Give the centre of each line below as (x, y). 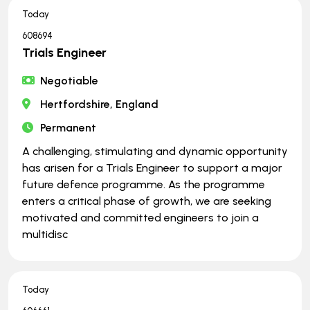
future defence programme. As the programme (144, 184)
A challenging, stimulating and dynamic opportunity (155, 151)
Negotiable (70, 80)
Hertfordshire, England (100, 104)
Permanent (69, 127)
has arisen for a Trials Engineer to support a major (152, 167)
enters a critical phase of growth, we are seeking (147, 201)
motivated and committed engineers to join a (140, 217)
